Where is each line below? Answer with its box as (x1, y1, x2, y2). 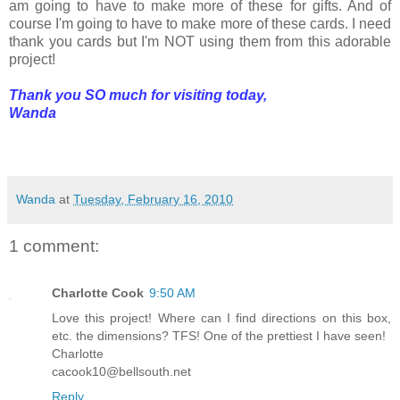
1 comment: (9, 237, 99, 256)
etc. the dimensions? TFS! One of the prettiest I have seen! (52, 328, 386, 343)
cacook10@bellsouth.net (52, 363, 191, 379)
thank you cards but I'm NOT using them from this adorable (9, 34, 391, 50)
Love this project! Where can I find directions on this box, (52, 310, 391, 325)
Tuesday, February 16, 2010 (73, 192, 233, 207)
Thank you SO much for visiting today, (9, 87, 267, 104)
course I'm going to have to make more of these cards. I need (9, 16, 391, 32)
